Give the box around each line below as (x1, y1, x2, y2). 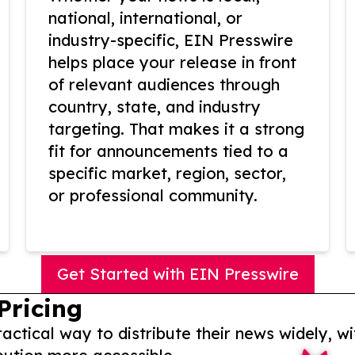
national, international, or (48, 8, 242, 29)
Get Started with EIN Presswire (56, 264, 299, 284)
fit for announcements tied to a (48, 141, 288, 162)
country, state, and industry (48, 97, 261, 117)
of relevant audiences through (48, 74, 280, 95)
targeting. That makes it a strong (48, 119, 304, 139)
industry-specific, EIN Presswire (48, 30, 293, 51)
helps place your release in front (48, 52, 296, 73)
